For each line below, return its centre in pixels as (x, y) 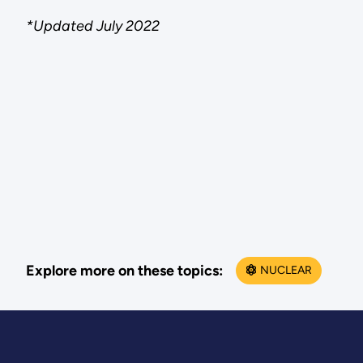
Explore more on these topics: (124, 270)
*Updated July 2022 (92, 26)
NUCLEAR (286, 271)
